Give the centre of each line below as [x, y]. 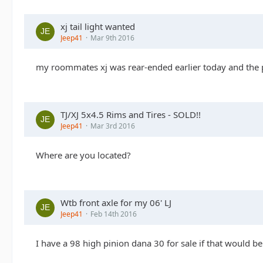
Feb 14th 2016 [114, 214]
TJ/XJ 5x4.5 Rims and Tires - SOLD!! [131, 114]
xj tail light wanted [98, 26]
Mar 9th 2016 [112, 38]
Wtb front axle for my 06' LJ [116, 203]
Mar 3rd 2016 [113, 126]
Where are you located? [83, 155]
